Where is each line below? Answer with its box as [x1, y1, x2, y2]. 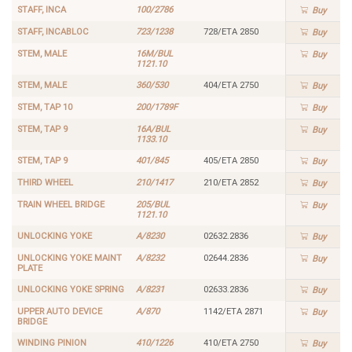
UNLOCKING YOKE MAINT [16, 252, 122, 263]
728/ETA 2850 [203, 26, 258, 37]
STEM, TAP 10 [16, 101, 72, 112]
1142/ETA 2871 [203, 306, 263, 317]
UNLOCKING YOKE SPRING [16, 284, 124, 295]
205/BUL [135, 199, 170, 210]
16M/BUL [135, 48, 173, 59]
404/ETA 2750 [203, 79, 258, 90]
